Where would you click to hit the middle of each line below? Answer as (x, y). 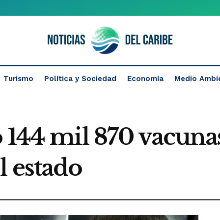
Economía (145, 79)
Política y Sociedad (80, 79)
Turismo (18, 79)
